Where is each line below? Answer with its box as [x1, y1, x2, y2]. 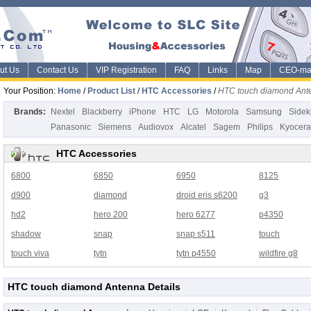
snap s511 [176, 229, 215, 239]
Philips [247, 122, 273, 133]
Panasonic [51, 122, 91, 133]
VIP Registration [96, 65, 157, 75]
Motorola [205, 107, 239, 117]
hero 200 [94, 210, 128, 220]
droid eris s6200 [176, 190, 237, 201]
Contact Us [37, 65, 78, 75]
